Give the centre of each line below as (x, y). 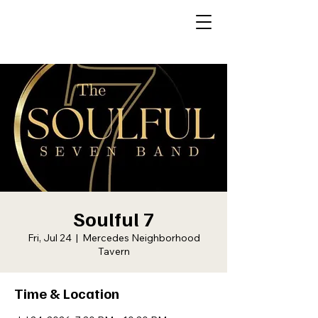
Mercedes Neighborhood (141, 238)
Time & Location (67, 293)
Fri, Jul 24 (49, 238)
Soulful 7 (114, 218)
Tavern (114, 251)
